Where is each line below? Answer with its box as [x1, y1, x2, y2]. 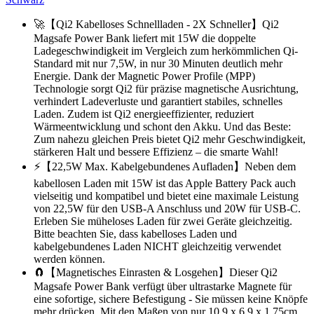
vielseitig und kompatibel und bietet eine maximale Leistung [34, 189, 299, 202]
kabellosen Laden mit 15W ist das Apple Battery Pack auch [34, 177, 296, 189]
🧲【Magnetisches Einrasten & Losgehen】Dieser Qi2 [34, 266, 278, 278]
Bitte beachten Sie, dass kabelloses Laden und [34, 227, 237, 240]
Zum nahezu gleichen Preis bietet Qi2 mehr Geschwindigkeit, [34, 132, 306, 145]
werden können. [34, 252, 105, 265]
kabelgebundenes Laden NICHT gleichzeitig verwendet [34, 240, 281, 252]
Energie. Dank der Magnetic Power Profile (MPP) [34, 69, 255, 82]
